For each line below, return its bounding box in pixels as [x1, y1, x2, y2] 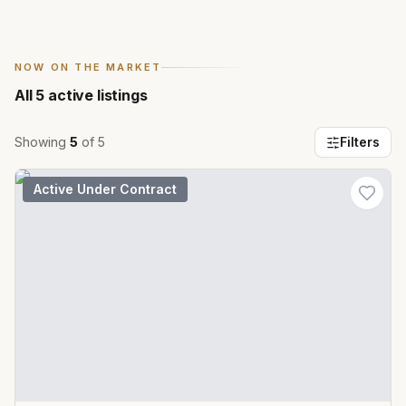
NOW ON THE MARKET [14, 61, 162, 73]
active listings [44, 86, 148, 104]
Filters [340, 134, 380, 150]
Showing [14, 134, 70, 150]
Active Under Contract [34, 181, 177, 197]
